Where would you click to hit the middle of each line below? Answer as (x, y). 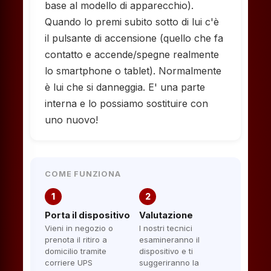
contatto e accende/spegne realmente (132, 54)
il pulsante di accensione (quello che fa (134, 38)
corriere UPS (69, 263)
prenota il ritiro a (76, 240)
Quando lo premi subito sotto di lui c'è (132, 22)
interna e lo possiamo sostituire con (127, 103)
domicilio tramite (76, 251)
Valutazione (166, 215)
